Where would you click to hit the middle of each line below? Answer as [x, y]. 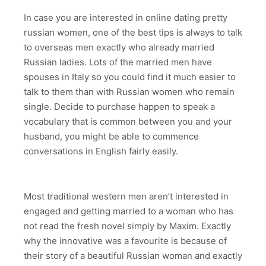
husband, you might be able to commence [111, 137]
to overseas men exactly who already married [119, 47]
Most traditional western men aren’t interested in [126, 197]
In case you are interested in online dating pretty [126, 18]
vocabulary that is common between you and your [128, 122]
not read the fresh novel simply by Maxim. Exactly [127, 226]
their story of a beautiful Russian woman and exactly [133, 256]
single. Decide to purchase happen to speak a [119, 107]
